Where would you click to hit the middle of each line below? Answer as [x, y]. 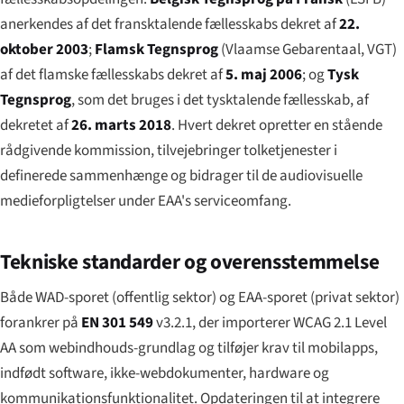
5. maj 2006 [264, 74]
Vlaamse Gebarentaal [293, 49]
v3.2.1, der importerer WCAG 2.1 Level [270, 322]
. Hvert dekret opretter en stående [277, 125]
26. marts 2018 [121, 125]
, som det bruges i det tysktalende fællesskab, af [220, 100]
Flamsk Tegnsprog [156, 49]
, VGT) [379, 49]
